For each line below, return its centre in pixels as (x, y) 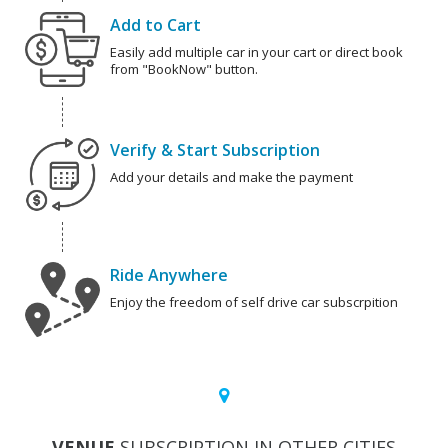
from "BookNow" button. (184, 69)
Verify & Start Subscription (215, 150)
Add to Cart (155, 25)
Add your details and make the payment (231, 177)
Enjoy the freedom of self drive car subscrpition (254, 302)
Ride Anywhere (169, 275)
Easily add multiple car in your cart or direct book (256, 52)
